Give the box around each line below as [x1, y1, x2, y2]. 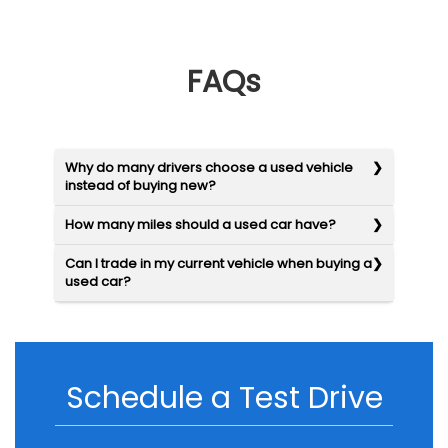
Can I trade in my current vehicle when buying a [65, 254, 372, 274]
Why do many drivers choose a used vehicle [65, 158, 353, 178]
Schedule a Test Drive [65, 377, 383, 420]
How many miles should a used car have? [65, 215, 336, 235]
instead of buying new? [65, 176, 216, 196]
